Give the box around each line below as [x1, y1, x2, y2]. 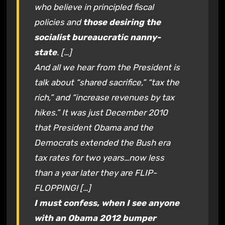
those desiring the [82, 17, 161, 27]
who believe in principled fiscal [34, 2, 154, 12]
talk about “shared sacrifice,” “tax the [34, 77, 179, 87]
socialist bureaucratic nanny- [34, 32, 161, 42]
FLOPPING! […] [34, 182, 91, 193]
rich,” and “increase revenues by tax [34, 92, 174, 102]
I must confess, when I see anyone [34, 197, 179, 208]
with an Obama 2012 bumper [34, 212, 156, 223]
